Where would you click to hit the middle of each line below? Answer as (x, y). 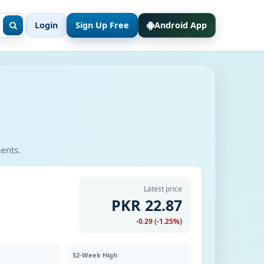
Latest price (163, 189)
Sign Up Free (102, 25)
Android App (181, 25)
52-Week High (95, 255)
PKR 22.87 (147, 205)
